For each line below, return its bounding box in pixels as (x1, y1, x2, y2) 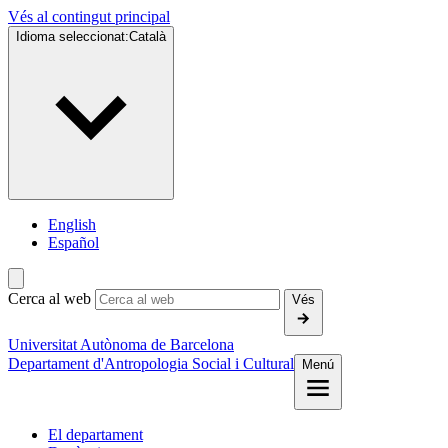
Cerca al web (8, 290, 91, 307)
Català (129, 29, 166, 44)
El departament (48, 426, 143, 443)
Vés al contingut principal (8, 8, 170, 25)
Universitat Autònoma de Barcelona (8, 336, 234, 353)
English (48, 216, 96, 233)
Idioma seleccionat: (16, 29, 129, 44)
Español (48, 234, 99, 251)
